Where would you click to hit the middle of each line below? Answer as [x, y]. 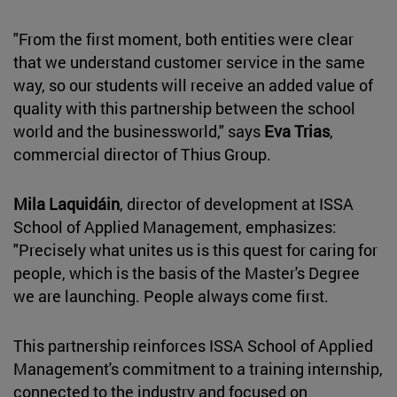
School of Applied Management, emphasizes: [175, 226]
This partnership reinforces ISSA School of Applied [193, 345]
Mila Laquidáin [66, 203]
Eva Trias [297, 131]
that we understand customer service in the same [189, 62]
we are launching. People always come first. [171, 296]
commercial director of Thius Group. [142, 154]
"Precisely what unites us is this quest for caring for [195, 249]
